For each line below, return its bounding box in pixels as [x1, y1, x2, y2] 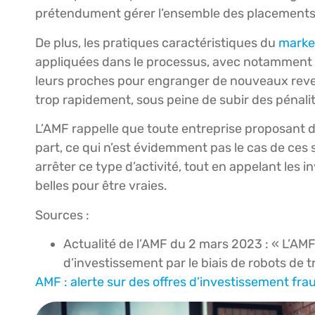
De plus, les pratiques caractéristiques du [35, 34, 278, 51]
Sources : [35, 207, 89, 223]
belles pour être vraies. [35, 178, 167, 194]
